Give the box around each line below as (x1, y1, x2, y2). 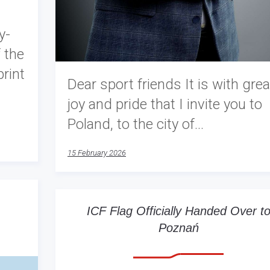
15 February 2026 (67, 148, 126, 157)
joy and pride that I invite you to (67, 95, 262, 113)
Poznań (158, 221, 199, 234)
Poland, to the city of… (67, 115, 204, 133)
